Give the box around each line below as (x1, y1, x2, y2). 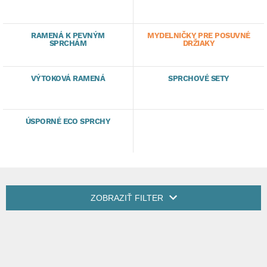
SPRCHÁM (49, 39, 87, 48)
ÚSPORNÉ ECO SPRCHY (25, 117, 111, 126)
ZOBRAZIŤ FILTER (90, 193, 163, 203)
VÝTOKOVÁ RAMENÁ (30, 74, 105, 83)
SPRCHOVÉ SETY (168, 74, 229, 83)
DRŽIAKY (182, 39, 215, 48)
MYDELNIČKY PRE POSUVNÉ (147, 31, 250, 40)
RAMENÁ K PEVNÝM (31, 31, 105, 40)
